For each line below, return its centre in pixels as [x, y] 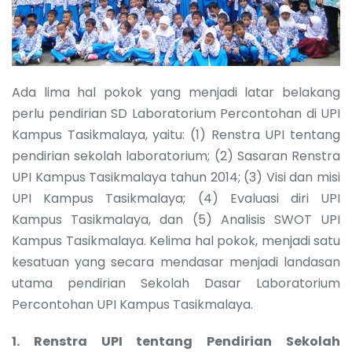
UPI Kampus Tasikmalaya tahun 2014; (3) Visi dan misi [176, 177]
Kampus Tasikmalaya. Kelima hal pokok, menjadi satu [176, 240]
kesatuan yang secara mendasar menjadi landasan [176, 262]
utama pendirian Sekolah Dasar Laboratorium [176, 283]
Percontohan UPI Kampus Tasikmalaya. [132, 304]
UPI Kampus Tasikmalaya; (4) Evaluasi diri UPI [176, 198]
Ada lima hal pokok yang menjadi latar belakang [176, 92]
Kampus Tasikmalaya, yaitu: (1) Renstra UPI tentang [176, 134]
